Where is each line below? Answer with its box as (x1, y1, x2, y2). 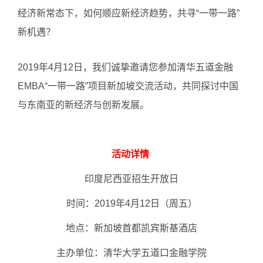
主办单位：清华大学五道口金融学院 (56, 248, 207, 258)
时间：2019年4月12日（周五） (66, 198, 197, 208)
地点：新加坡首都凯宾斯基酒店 (66, 223, 197, 233)
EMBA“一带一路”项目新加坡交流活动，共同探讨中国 (18, 81, 238, 91)
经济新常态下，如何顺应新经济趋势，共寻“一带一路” (18, 8, 240, 18)
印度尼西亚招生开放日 (85, 174, 178, 184)
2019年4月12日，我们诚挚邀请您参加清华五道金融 (18, 62, 233, 72)
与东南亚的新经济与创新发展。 (18, 100, 149, 110)
